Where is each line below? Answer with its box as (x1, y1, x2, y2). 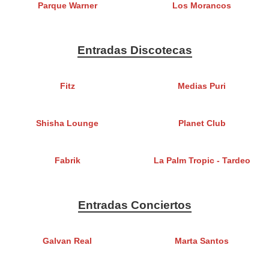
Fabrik (54, 156, 80, 166)
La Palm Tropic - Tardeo (153, 156, 250, 166)
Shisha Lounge (36, 119, 98, 128)
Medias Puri (178, 82, 226, 91)
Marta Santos (175, 237, 229, 246)
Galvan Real (43, 237, 92, 246)
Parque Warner (37, 1, 97, 11)
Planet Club (178, 119, 226, 128)
